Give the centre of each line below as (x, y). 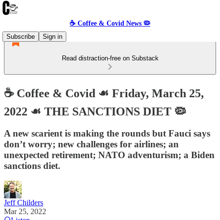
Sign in (53, 37)
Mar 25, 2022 (25, 211)
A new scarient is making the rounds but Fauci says (107, 133)
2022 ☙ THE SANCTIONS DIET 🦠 (95, 111)
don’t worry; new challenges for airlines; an (91, 144)
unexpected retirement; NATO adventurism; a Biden (109, 155)
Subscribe (21, 37)
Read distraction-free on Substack (110, 58)
